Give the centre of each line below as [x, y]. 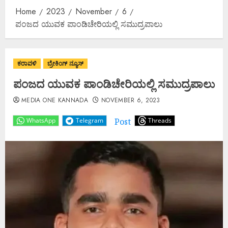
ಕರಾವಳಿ [27, 63]
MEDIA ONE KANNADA [55, 100]
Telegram [90, 120]
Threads [160, 120]
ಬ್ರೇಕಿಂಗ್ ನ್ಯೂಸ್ [65, 63]
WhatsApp [41, 120]
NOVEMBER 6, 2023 [131, 100]
